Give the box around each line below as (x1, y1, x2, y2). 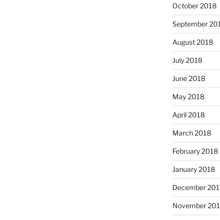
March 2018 (172, 129, 211, 137)
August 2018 (172, 38, 213, 47)
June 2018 (172, 74, 205, 83)
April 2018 (172, 110, 205, 119)
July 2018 (172, 56, 202, 65)
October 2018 (172, 1, 217, 10)
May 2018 (172, 92, 204, 101)
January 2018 (172, 165, 215, 174)
